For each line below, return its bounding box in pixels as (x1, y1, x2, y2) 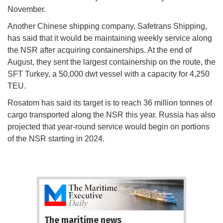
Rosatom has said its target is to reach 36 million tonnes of (7, 99, 212, 108)
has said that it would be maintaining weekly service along (7, 34, 212, 43)
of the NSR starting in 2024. (7, 134, 107, 143)
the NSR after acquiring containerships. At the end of (7, 46, 192, 55)
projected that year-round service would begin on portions (7, 122, 210, 131)
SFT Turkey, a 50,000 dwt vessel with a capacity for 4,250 (7, 70, 210, 79)
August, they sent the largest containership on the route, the (7, 58, 216, 67)
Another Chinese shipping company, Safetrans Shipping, (7, 22, 207, 31)
